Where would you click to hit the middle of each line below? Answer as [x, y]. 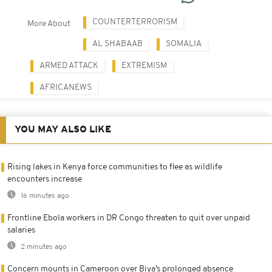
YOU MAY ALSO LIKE [63, 130]
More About [49, 24]
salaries [21, 230]
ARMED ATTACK [69, 66]
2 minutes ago [43, 247]
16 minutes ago [44, 196]
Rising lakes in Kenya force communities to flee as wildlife [115, 167]
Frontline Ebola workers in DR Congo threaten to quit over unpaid [129, 218]
